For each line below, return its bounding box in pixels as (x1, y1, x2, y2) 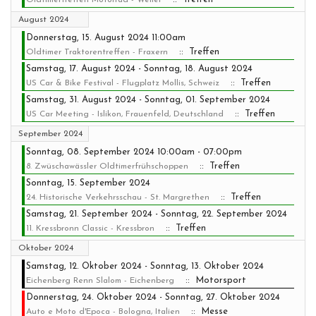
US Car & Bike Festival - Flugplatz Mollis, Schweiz (26, 79, 219, 87)
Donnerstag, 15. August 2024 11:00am (26, 33, 186, 42)
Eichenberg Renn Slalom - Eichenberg (26, 276, 174, 285)
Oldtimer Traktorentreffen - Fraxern (26, 48, 168, 56)
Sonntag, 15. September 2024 (26, 178, 150, 188)
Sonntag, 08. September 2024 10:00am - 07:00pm (26, 147, 242, 157)
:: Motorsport (180, 276, 246, 285)
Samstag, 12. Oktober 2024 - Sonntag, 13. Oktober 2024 (26, 262, 264, 271)
